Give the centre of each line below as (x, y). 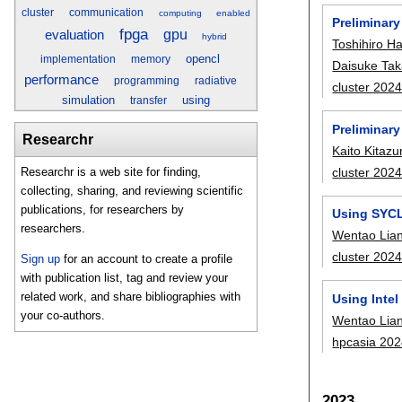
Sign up (41, 259)
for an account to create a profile (147, 259)
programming (146, 80)
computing (180, 13)
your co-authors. (63, 316)
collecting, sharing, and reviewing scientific (132, 191)
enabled (234, 13)
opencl (203, 58)
